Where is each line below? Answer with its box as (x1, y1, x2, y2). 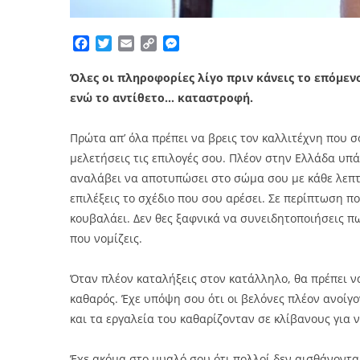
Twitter (112, 35, 154, 53)
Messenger (179, 35, 246, 53)
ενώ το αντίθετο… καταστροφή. (70, 90, 253, 106)
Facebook (89, 35, 147, 53)
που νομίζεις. (70, 231, 142, 247)
